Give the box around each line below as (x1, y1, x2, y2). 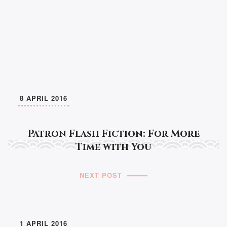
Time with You (75, 140, 152, 154)
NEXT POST (80, 170, 122, 180)
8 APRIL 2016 (20, 93, 67, 103)
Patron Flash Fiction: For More (27, 127, 200, 141)
